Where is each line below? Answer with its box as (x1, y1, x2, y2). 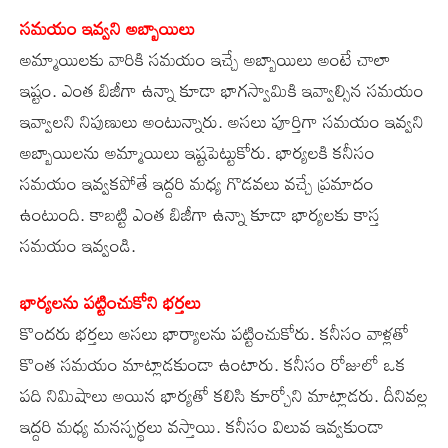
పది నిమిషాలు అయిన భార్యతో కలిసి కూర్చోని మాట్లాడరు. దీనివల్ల (20, 376, 428, 413)
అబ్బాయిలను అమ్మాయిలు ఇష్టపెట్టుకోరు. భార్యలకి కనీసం (20, 133, 375, 170)
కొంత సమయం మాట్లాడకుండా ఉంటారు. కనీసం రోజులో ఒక (20, 345, 406, 382)
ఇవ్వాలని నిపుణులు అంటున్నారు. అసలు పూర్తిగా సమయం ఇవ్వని (20, 102, 424, 139)
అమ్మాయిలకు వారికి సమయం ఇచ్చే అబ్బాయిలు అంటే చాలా (20, 40, 391, 77)
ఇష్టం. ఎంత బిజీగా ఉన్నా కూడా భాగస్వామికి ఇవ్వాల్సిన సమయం (20, 71, 424, 108)
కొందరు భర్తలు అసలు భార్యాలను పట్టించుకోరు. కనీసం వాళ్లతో (20, 314, 409, 351)
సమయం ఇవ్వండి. (20, 226, 136, 263)
